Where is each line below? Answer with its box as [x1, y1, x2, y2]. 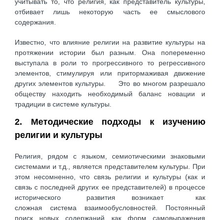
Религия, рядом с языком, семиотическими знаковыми [15, 152, 205, 161]
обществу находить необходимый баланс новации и [15, 89, 205, 98]
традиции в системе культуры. [15, 100, 111, 108]
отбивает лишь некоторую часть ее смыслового [15, 8, 205, 16]
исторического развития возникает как [15, 193, 205, 202]
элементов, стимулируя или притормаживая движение [15, 69, 205, 77]
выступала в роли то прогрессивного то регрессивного [15, 58, 205, 67]
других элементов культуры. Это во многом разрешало [15, 79, 205, 87]
